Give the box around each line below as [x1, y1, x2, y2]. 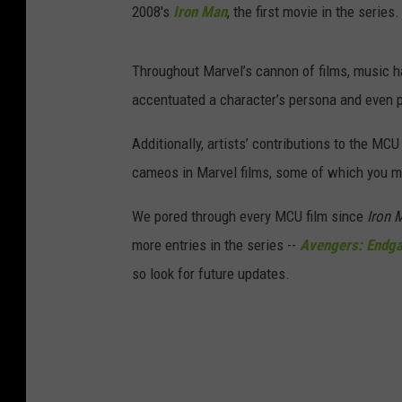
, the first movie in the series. [227, 3, 399, 22]
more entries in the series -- [132, 236, 300, 255]
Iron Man [173, 3, 227, 22]
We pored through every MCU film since [132, 207, 367, 226]
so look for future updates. [132, 265, 290, 284]
